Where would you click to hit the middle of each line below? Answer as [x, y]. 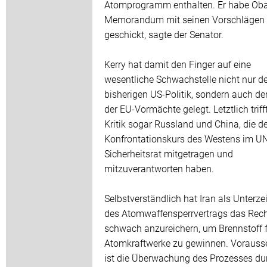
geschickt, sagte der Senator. [164, 35]
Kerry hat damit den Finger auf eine [178, 64]
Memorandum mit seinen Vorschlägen [184, 20]
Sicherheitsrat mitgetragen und [169, 154]
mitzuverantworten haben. [159, 169]
